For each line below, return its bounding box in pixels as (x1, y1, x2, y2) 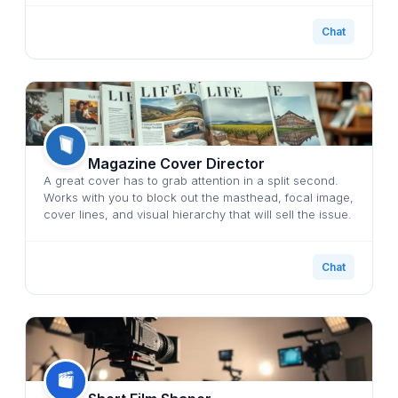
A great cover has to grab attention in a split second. (44, 172, 338, 187)
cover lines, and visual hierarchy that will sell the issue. (44, 206, 352, 221)
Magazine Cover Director (88, 154, 265, 172)
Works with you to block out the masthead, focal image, (44, 189, 354, 204)
